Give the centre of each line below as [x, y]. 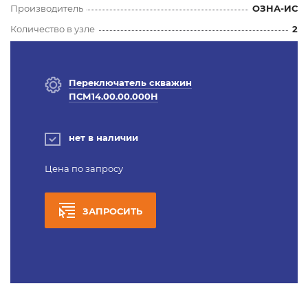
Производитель [47, 8]
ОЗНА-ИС [275, 8]
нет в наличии [103, 137]
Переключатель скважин [130, 82]
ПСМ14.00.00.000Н [113, 96]
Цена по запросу [84, 168]
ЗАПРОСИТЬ [112, 211]
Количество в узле [53, 29]
